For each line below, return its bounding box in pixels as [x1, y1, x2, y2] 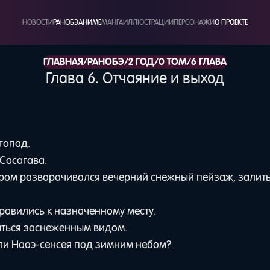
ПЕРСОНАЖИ [174, 17, 215, 27]
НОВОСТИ [22, 17, 53, 27]
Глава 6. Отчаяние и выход [46, 68, 224, 87]
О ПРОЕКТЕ [215, 17, 248, 27]
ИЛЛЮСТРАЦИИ [123, 17, 174, 27]
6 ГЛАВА [191, 55, 227, 69]
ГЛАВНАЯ [43, 55, 83, 69]
